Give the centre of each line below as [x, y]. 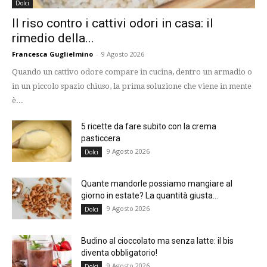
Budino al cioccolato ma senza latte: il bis [157, 240]
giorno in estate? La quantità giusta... [150, 195]
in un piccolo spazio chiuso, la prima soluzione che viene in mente [132, 86]
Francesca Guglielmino [52, 54]
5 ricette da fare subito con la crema [149, 126]
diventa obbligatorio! [119, 252]
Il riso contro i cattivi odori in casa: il [113, 23]
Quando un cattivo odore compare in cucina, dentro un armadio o [132, 72]
